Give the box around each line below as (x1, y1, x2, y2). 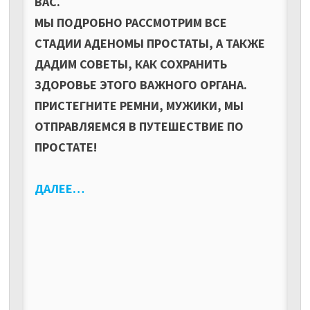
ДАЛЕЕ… (34, 180, 84, 197)
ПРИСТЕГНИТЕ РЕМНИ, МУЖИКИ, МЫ (34, 97, 244, 113)
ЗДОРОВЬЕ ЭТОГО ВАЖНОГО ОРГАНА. (34, 76, 247, 93)
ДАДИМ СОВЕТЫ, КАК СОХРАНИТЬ (34, 55, 227, 72)
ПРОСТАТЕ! (34, 138, 97, 155)
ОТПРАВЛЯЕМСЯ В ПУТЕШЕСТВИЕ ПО (34, 118, 244, 134)
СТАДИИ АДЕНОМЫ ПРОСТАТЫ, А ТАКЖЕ (34, 35, 265, 51)
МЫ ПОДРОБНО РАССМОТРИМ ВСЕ (34, 14, 227, 30)
